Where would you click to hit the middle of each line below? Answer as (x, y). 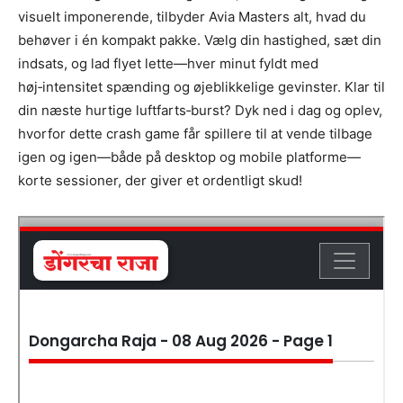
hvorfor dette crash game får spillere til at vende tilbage (195, 133)
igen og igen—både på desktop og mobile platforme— (189, 157)
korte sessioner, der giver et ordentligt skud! (160, 180)
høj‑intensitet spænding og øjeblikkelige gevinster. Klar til (201, 86)
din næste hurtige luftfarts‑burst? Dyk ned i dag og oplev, (200, 110)
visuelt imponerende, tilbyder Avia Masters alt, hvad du (192, 16)
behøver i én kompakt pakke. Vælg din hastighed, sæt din (200, 40)
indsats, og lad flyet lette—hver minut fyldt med (168, 63)
